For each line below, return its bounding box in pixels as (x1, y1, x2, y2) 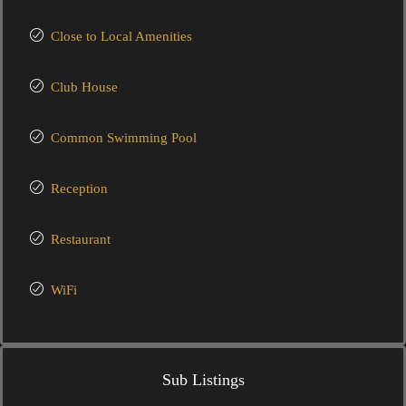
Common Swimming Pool (51, 130, 197, 145)
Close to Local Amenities (51, 29, 193, 43)
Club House (51, 80, 118, 94)
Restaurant (51, 232, 111, 246)
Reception (51, 181, 108, 196)
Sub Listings (161, 371, 245, 389)
